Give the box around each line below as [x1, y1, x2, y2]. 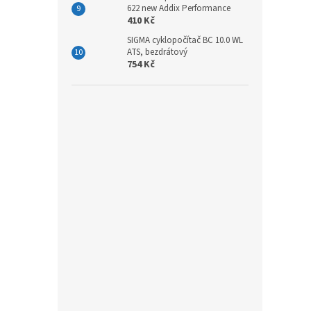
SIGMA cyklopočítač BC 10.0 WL [127, 33, 243, 47]
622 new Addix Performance [127, 1, 230, 15]
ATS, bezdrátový [127, 45, 187, 58]
